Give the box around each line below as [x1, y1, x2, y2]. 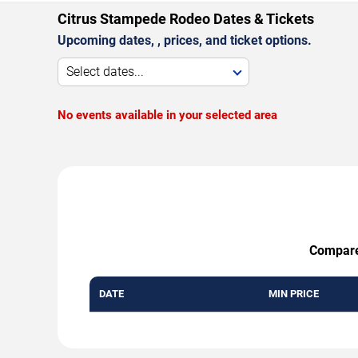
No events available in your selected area [58, 108, 277, 123]
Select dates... [66, 64, 144, 80]
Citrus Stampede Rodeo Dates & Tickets [58, 10, 314, 28]
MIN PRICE [268, 288, 319, 300]
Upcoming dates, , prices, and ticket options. [58, 33, 312, 49]
